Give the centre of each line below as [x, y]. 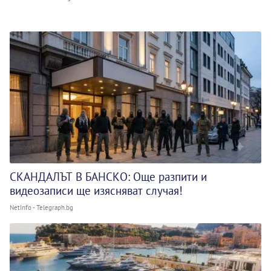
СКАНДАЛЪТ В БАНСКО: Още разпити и [108, 176]
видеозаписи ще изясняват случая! [96, 190]
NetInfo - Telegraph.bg [41, 207]
